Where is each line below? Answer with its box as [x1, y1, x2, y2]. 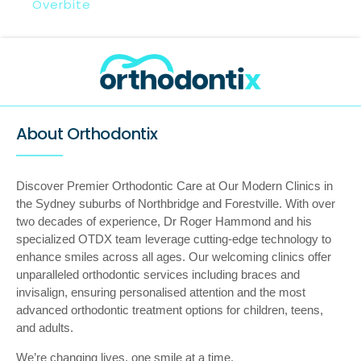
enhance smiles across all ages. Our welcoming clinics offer [16, 250, 331, 264]
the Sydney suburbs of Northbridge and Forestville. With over [16, 197, 335, 211]
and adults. [16, 321, 73, 335]
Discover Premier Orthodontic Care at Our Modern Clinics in [16, 179, 333, 193]
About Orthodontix [16, 122, 158, 146]
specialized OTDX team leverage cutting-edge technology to [16, 232, 331, 247]
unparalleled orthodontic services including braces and [16, 268, 300, 282]
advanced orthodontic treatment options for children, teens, [16, 303, 323, 317]
